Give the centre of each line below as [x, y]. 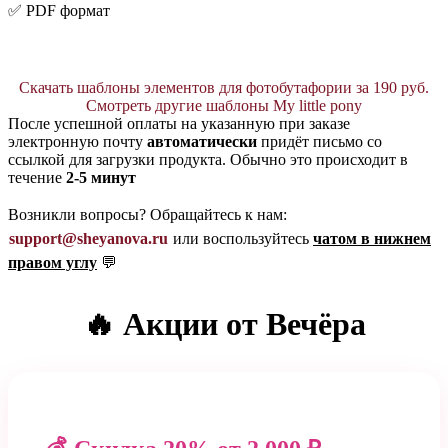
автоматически [202, 142]
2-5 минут [101, 178]
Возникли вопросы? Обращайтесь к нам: [147, 215]
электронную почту [77, 142]
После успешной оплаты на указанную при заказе [179, 124]
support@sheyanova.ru [88, 239]
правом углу [52, 263]
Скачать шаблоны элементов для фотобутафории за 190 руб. [224, 88]
